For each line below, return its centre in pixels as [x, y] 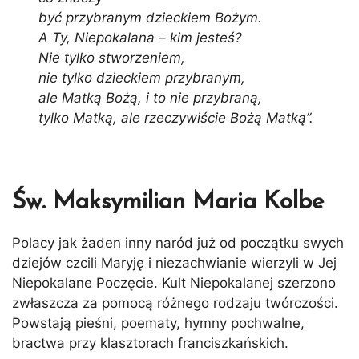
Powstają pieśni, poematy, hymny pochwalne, [158, 323]
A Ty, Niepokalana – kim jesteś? [141, 37]
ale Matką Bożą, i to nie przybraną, [151, 97]
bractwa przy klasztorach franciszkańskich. [150, 343]
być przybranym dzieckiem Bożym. [151, 17]
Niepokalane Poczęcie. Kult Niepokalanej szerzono [174, 283]
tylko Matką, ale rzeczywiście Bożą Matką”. [176, 117]
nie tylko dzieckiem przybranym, [142, 77]
